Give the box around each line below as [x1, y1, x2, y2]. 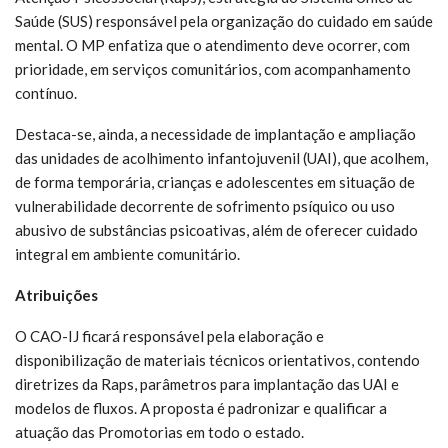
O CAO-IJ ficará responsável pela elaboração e [15, 327, 324, 346]
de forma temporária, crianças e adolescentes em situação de [15, 173, 415, 192]
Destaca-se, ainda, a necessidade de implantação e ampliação [15, 125, 416, 144]
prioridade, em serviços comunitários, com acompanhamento [15, 60, 411, 79]
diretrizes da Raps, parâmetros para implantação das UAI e [15, 375, 399, 394]
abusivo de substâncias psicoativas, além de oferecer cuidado [15, 221, 418, 240]
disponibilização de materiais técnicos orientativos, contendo [15, 351, 420, 370]
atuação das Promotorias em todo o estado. [15, 423, 307, 442]
